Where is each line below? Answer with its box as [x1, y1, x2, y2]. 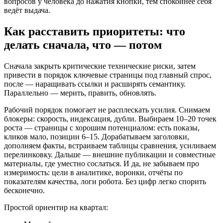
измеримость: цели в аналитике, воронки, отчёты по [4, 168, 183, 177]
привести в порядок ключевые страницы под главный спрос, [4, 70, 212, 79]
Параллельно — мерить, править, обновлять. [4, 88, 156, 97]
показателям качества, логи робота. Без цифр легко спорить [4, 177, 206, 186]
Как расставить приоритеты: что [4, 24, 185, 38]
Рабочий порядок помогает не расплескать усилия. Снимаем [4, 105, 210, 114]
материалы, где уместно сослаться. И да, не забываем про [4, 159, 199, 168]
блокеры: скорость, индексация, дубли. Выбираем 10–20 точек [4, 114, 217, 123]
